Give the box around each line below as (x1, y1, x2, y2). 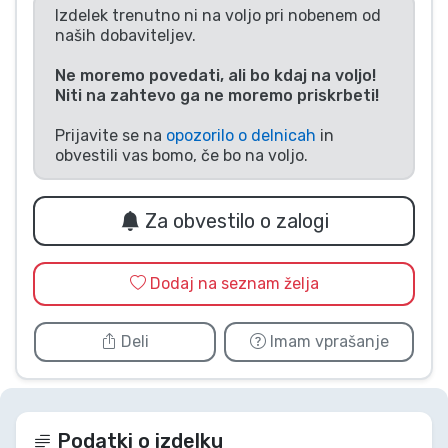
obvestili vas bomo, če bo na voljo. (55, 146, 308, 166)
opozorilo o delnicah (166, 126, 316, 146)
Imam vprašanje (265, 332, 389, 352)
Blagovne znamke (40, 71, 205, 95)
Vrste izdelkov (40, 15, 173, 39)
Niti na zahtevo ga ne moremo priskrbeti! (55, 86, 379, 106)
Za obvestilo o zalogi (144, 209, 329, 234)
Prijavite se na (55, 126, 166, 146)
